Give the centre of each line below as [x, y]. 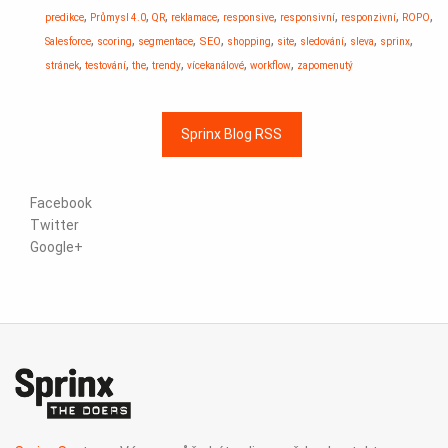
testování [105, 65]
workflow [270, 65]
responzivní [368, 17]
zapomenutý [325, 65]
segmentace [165, 41]
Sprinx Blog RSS [231, 134]
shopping [249, 41]
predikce [64, 17]
